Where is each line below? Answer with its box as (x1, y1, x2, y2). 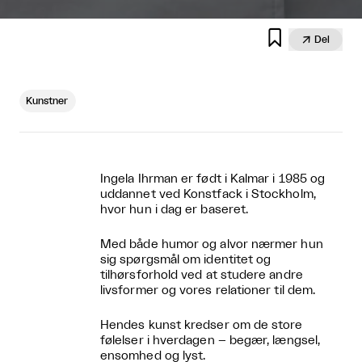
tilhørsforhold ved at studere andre (100, 268, 303, 281)
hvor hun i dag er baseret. (100, 203, 249, 216)
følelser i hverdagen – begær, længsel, (100, 334, 321, 347)
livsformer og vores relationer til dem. (100, 284, 316, 297)
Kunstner (26, 95, 68, 106)
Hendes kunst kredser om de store (100, 318, 303, 331)
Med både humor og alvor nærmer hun (100, 238, 323, 250)
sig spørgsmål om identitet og (100, 253, 271, 266)
